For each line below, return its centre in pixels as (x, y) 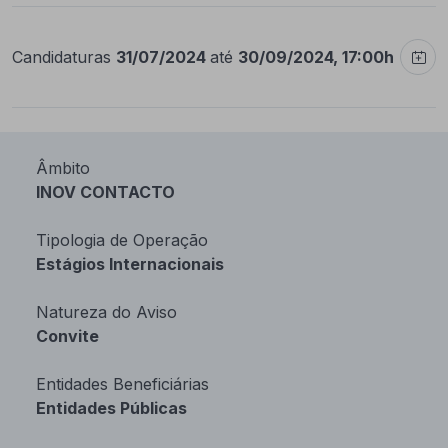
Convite (67, 336)
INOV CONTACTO (105, 192)
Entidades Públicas (111, 408)
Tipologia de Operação (122, 240)
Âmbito (63, 168)
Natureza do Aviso (106, 312)
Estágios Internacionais (130, 264)
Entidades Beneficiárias (122, 384)
